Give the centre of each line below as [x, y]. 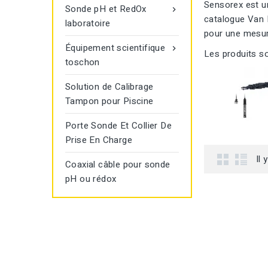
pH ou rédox [91, 179]
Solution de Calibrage [109, 87]
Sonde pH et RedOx [106, 9]
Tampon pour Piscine [109, 101]
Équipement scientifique [115, 48]
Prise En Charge [99, 140]
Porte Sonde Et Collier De [118, 126]
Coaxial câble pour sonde [118, 165]
